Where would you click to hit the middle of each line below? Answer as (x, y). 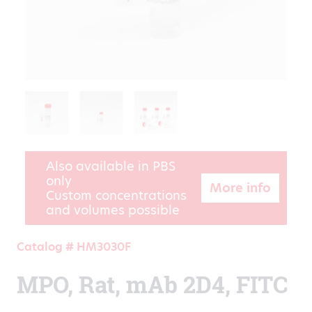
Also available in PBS (111, 166)
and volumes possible (113, 210)
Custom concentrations (116, 196)
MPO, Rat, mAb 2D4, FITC (152, 285)
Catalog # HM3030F (74, 247)
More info (240, 188)
